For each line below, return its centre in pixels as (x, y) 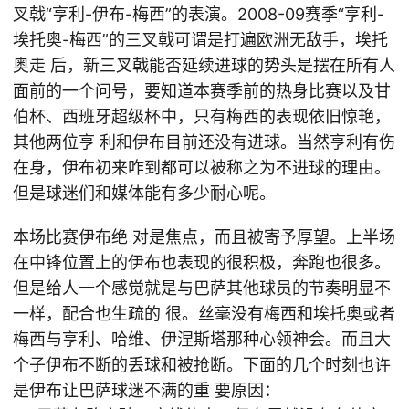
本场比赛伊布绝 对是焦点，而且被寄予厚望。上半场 (204, 237)
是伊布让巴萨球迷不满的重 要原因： (147, 390)
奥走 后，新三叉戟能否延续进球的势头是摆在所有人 (204, 65)
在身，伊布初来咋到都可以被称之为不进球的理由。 (202, 168)
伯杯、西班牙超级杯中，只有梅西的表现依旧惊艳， (202, 116)
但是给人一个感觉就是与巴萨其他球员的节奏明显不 (202, 288)
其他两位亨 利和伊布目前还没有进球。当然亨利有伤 (204, 142)
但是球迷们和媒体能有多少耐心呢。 (144, 193)
